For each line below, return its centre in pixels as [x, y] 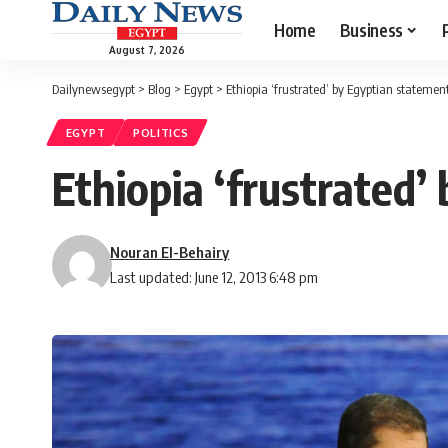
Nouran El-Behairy [170, 252]
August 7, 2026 [147, 49]
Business [371, 29]
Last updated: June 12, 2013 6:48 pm [214, 277]
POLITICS [160, 133]
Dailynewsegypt [93, 89]
